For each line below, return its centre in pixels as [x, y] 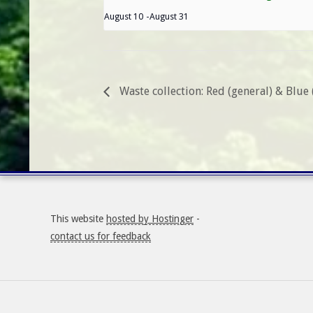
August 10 [124, 16]
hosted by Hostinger [150, 219]
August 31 [169, 16]
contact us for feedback [101, 236]
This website [78, 219]
